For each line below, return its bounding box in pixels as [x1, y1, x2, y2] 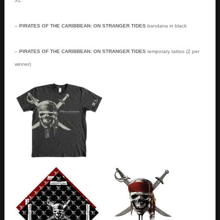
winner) [14, 61, 31, 67]
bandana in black [145, 23, 187, 28]
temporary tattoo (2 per [147, 48, 199, 54]
